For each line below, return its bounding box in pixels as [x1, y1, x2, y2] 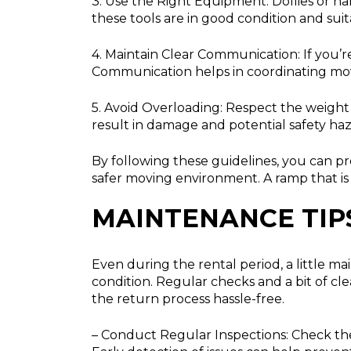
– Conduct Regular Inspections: [92, 327, 288, 343]
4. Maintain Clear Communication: [92, 47, 300, 63]
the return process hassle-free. [92, 291, 284, 307]
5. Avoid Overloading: [92, 100, 223, 116]
